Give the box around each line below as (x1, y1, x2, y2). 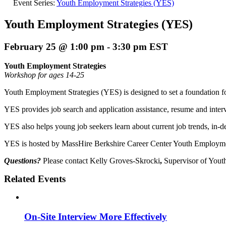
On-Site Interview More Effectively (24, 211, 167, 222)
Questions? (4, 156, 41, 165)
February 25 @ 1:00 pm (4, 41, 104, 52)
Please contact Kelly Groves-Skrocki (41, 156, 160, 165)
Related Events (4, 174, 66, 185)
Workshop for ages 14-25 (4, 71, 84, 80)
